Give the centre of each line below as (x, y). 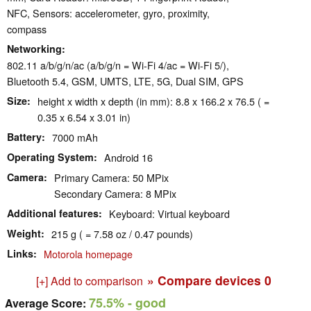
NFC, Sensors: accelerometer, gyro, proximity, (108, 13)
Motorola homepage (88, 254)
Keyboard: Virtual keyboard (169, 214)
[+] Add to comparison (89, 281)
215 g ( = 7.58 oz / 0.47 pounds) (122, 234)
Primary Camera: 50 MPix (111, 178)
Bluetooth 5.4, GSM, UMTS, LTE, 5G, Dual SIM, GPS (125, 81)
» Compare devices (205, 280)
